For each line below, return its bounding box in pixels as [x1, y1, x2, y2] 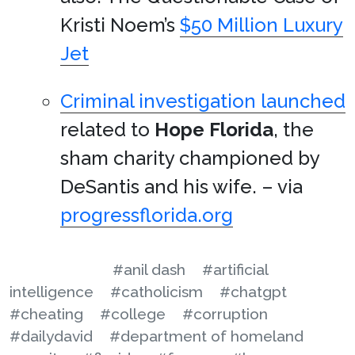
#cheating [10, 305, 83, 323]
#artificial [202, 261, 268, 278]
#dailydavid [10, 327, 93, 345]
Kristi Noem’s [60, 13, 180, 36]
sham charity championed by [60, 147, 319, 170]
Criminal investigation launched [60, 90, 345, 113]
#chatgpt [219, 283, 287, 300]
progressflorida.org [60, 204, 233, 227]
